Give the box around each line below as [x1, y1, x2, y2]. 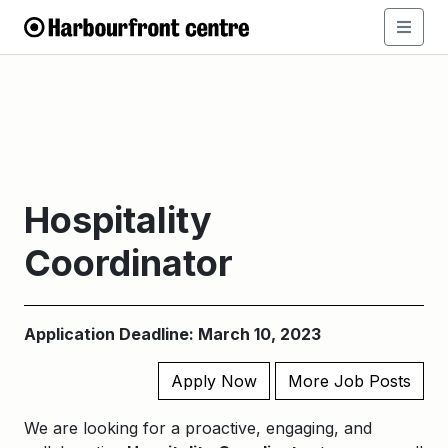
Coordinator [24, 241, 233, 285]
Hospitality [24, 198, 212, 242]
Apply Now [171, 371, 257, 391]
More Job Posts [288, 371, 411, 391]
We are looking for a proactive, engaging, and [24, 418, 372, 438]
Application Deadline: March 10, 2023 [24, 324, 321, 344]
